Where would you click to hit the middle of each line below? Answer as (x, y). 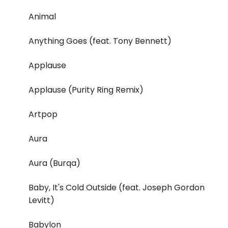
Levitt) (41, 201)
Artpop (43, 115)
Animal (42, 17)
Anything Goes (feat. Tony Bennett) (100, 41)
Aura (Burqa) (54, 163)
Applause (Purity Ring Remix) (86, 90)
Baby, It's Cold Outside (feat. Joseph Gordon (117, 188)
